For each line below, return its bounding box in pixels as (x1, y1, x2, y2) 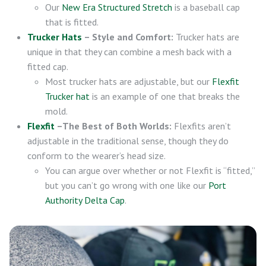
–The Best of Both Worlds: (55, 120, 172, 132)
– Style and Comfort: (82, 31, 173, 43)
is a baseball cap (172, 1, 240, 14)
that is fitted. (45, 16, 99, 28)
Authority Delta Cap (45, 194, 125, 207)
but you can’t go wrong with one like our (45, 179, 208, 192)
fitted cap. (27, 61, 68, 73)
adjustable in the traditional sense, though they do (27, 135, 229, 147)
